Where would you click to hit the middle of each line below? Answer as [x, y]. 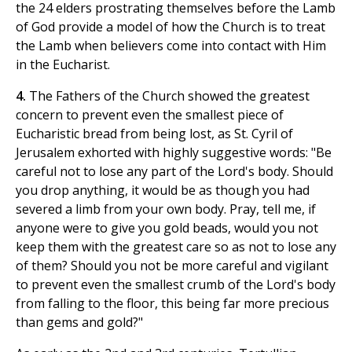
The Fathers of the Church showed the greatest [169, 96]
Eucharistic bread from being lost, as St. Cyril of [154, 134]
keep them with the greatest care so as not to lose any [176, 247]
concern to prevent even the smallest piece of [150, 115]
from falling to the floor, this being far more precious [172, 304]
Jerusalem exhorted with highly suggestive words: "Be [174, 153]
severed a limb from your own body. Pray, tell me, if [166, 209]
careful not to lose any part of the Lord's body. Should [174, 172]
